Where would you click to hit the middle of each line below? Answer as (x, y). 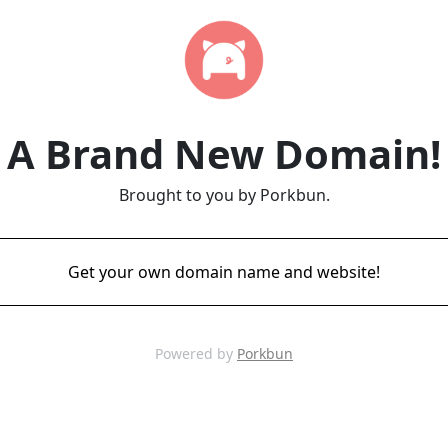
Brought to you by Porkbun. (224, 195)
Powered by (196, 353)
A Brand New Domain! (224, 153)
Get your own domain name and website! (224, 272)
